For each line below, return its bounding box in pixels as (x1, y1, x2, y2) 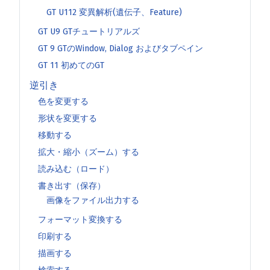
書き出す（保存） (38, 180, 105, 191)
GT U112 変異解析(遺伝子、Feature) (46, 7, 182, 18)
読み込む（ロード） (38, 163, 114, 174)
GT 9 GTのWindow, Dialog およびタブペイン (38, 43, 203, 54)
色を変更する (38, 96, 89, 107)
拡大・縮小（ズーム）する (38, 146, 139, 157)
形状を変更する (38, 113, 97, 124)
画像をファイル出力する (46, 195, 139, 206)
